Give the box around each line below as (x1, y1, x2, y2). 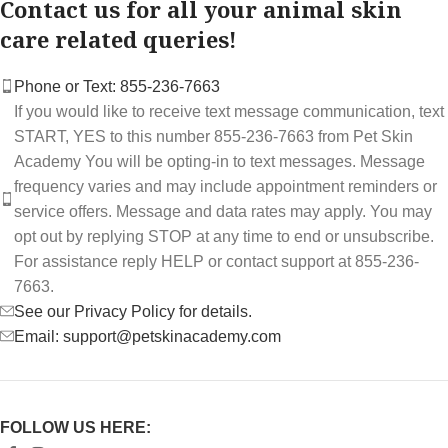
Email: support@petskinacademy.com (14, 327, 281, 345)
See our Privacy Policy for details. (14, 302, 252, 320)
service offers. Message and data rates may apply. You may (14, 202, 432, 220)
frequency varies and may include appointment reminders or (14, 177, 437, 195)
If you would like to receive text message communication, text (14, 102, 444, 120)
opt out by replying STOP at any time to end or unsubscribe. (14, 227, 434, 245)
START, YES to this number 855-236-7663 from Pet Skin (14, 127, 413, 145)
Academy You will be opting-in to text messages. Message (14, 152, 425, 170)
